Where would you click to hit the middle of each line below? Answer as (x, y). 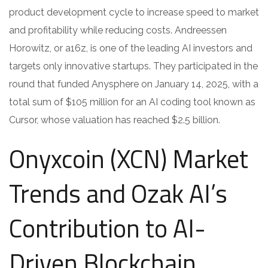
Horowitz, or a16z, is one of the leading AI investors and (131, 48)
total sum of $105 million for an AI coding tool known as (132, 102)
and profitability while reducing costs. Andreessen (118, 31)
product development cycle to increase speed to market (134, 13)
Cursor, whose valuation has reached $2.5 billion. (115, 120)
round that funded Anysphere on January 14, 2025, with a (134, 84)
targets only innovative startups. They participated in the (133, 66)
